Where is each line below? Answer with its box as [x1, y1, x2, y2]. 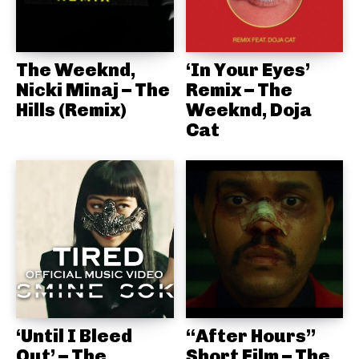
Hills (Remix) [16, 99, 127, 122]
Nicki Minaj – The [16, 79, 170, 102]
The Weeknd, [16, 58, 135, 82]
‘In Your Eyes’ [185, 58, 310, 82]
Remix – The [185, 79, 292, 102]
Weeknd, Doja [185, 99, 312, 122]
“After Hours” [185, 324, 316, 347]
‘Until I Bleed [16, 324, 132, 347]
